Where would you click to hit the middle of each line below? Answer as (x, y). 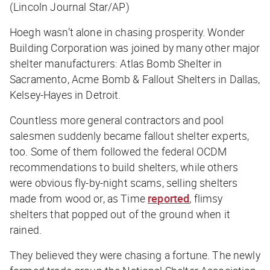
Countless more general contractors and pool (117, 120)
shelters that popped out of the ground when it (120, 214)
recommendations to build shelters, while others (124, 167)
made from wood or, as (65, 198)
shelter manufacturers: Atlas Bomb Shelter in (116, 63)
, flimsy (206, 198)
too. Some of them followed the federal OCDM (118, 151)
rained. (26, 229)
